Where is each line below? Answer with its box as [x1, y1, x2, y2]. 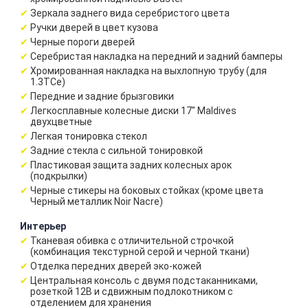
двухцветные [30, 116, 92, 127]
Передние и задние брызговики [30, 91, 174, 102]
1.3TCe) [30, 76, 65, 87]
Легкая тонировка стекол [30, 131, 147, 142]
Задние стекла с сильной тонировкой [30, 145, 203, 156]
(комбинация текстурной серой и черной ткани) [30, 246, 250, 257]
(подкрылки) [30, 170, 87, 181]
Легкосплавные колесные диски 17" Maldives [30, 105, 236, 116]
